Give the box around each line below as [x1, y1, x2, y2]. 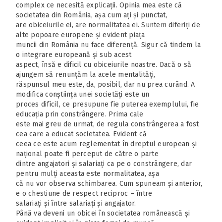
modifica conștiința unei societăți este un [16, 90, 150, 99]
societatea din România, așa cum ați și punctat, [16, 10, 167, 19]
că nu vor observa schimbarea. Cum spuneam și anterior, [16, 179, 203, 188]
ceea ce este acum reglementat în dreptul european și [16, 139, 197, 148]
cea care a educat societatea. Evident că [16, 129, 147, 138]
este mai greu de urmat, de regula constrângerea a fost [16, 119, 199, 128]
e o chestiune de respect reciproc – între [16, 189, 153, 198]
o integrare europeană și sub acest [16, 50, 132, 59]
